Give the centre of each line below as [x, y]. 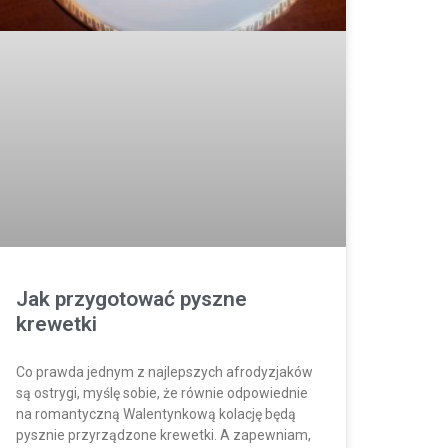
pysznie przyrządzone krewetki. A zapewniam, [163, 434]
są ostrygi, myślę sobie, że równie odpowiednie [162, 392]
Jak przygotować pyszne [131, 298]
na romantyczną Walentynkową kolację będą [156, 413]
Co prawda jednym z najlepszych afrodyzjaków [164, 371]
